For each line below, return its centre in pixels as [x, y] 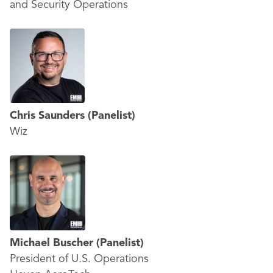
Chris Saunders [49, 116]
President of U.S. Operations [79, 259]
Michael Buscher [53, 243]
